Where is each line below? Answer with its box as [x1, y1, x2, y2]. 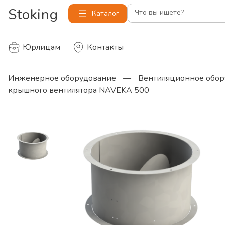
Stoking [8, 5, 58, 24]
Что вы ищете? [135, 8, 184, 17]
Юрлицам [23, 42, 60, 53]
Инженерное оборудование [8, 73, 116, 84]
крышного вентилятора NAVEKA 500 [8, 85, 149, 96]
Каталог [92, 9, 119, 18]
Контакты [87, 42, 124, 53]
